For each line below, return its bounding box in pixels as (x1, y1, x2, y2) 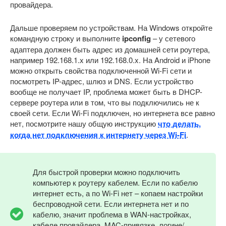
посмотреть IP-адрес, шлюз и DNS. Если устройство (10, 75, 193, 86)
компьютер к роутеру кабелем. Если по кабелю (33, 177, 198, 188)
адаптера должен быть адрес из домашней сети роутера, (10, 43, 210, 54)
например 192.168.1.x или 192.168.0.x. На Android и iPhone (10, 54, 210, 65)
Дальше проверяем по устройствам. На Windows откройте (10, 22, 212, 33)
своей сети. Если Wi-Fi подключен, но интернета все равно (10, 107, 215, 118)
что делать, (158, 118, 201, 129)
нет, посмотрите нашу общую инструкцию (10, 118, 158, 129)
